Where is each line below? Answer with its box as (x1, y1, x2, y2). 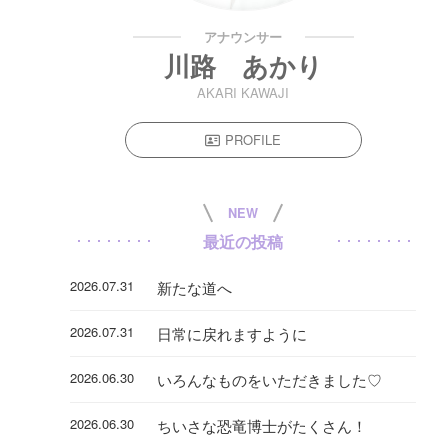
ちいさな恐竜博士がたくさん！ (156, 414, 367, 436)
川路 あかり (163, 46, 323, 84)
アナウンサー (204, 26, 283, 46)
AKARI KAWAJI (197, 82, 290, 102)
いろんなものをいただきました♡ (156, 368, 382, 390)
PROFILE (225, 129, 282, 149)
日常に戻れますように (156, 322, 307, 344)
